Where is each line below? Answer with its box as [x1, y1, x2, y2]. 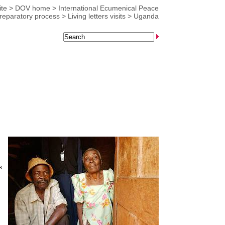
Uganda [134, 12, 159, 21]
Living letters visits [68, 12, 126, 21]
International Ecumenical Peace [58, 4, 159, 13]
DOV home [15, 4, 50, 13]
